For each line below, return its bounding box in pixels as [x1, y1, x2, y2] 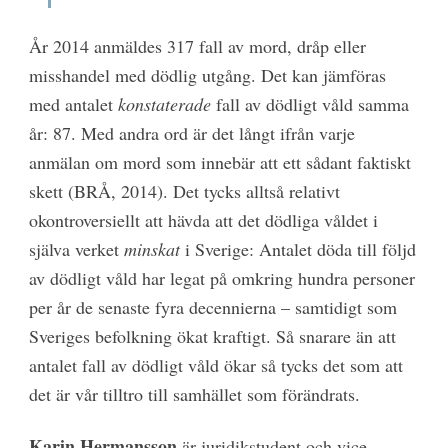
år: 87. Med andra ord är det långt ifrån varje [28, 120, 355, 145]
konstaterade [117, 91, 211, 116]
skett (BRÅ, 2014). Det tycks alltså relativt [28, 178, 340, 203]
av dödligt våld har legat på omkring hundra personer [28, 265, 415, 290]
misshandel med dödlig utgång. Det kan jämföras [28, 62, 386, 87]
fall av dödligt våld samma [210, 91, 409, 116]
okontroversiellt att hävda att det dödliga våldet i [28, 207, 378, 232]
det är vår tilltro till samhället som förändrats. [28, 381, 360, 406]
